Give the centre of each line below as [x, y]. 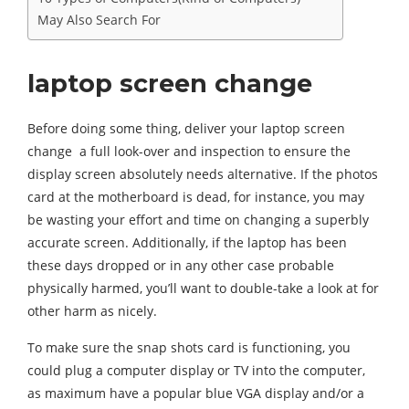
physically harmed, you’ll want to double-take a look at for [203, 288]
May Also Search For [99, 20]
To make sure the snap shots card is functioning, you [189, 348]
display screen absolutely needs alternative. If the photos [203, 174]
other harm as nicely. [92, 311]
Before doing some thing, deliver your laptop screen [186, 129]
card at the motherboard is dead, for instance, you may [196, 197]
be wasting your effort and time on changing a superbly [198, 220]
